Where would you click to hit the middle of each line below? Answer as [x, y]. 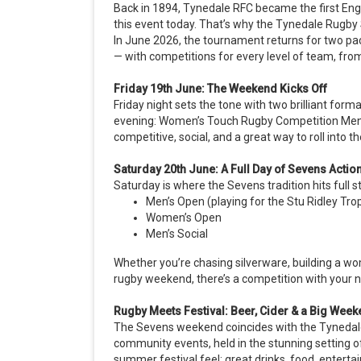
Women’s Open [184, 218]
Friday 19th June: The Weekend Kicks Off [220, 89]
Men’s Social [177, 234]
